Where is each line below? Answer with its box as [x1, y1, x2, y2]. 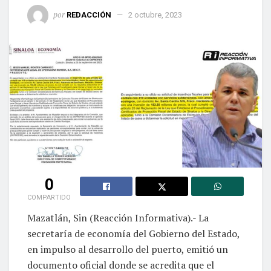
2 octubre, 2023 [128, 10, 182, 19]
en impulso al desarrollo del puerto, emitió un [27, 242, 228, 256]
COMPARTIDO [27, 193, 71, 201]
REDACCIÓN [67, 10, 111, 19]
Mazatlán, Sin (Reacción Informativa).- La [27, 211, 209, 224]
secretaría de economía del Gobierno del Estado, [27, 226, 240, 240]
